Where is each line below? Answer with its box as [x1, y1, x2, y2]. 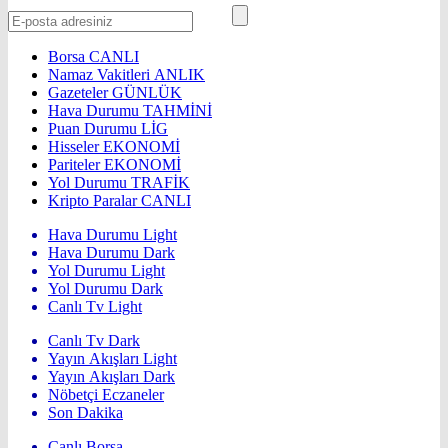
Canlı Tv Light [48, 298, 142, 316]
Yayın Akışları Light [48, 350, 177, 368]
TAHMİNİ [143, 102, 212, 120]
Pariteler [48, 156, 104, 174]
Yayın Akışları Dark [48, 368, 175, 386]
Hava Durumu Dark [48, 244, 175, 262]
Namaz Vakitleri [48, 66, 154, 84]
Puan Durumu [48, 120, 141, 138]
